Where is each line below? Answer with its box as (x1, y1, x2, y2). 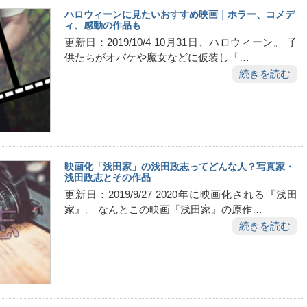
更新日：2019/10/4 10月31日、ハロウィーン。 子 (64, 36, 297, 48)
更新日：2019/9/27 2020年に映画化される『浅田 (64, 188, 297, 200)
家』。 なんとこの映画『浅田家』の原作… (64, 204, 262, 215)
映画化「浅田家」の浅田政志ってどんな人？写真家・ (64, 160, 295, 172)
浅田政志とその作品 (64, 171, 151, 183)
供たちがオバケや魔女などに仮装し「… (64, 51, 249, 63)
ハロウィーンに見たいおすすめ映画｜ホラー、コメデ (64, 8, 295, 20)
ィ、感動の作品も (64, 19, 141, 31)
